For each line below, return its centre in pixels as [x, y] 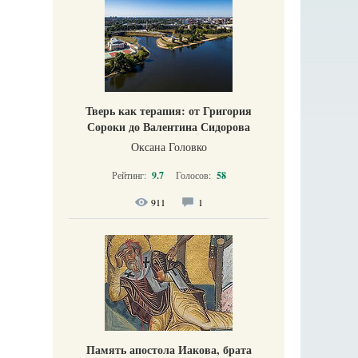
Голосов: [194, 175]
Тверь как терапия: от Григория [169, 111]
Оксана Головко [169, 147]
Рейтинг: [130, 175]
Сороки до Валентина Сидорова [169, 127]
